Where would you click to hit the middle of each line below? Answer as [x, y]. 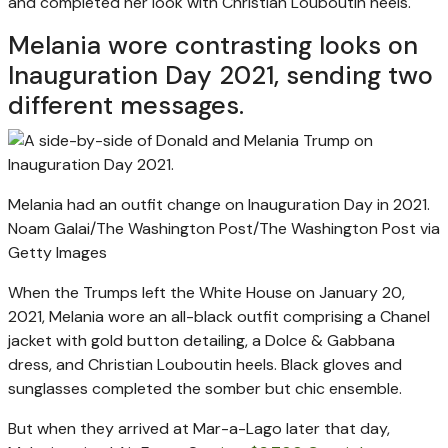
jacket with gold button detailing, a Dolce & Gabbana [201, 340]
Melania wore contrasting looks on [213, 45]
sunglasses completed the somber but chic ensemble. [205, 388]
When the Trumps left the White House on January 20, [206, 292]
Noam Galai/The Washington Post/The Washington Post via [224, 228]
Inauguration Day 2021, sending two [220, 75]
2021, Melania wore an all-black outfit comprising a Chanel [219, 316]
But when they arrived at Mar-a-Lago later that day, [199, 428]
